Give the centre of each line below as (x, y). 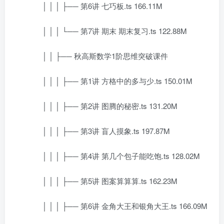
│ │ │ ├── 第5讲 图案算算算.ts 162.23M (102, 181)
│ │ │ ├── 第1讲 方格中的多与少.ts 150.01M (110, 81)
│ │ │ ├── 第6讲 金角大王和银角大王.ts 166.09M (117, 206)
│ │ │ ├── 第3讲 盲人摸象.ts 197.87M (99, 131)
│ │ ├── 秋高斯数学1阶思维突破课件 (98, 56)
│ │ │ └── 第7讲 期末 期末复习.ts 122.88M (107, 31)
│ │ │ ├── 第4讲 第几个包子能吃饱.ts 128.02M (114, 156)
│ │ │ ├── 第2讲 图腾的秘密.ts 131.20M (102, 106)
